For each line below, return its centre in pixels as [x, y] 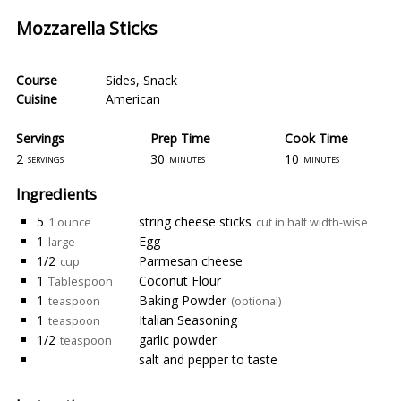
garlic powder [178, 340]
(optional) [256, 301]
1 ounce [70, 222]
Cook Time [316, 138]
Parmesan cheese [191, 261]
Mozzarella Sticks [87, 28]
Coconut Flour [180, 281]
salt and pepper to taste [208, 359]
